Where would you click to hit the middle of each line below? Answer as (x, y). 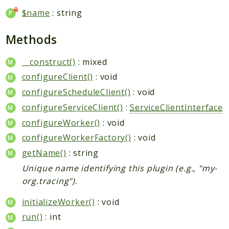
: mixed (91, 62)
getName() (44, 153)
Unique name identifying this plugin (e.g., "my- (120, 168)
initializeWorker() (59, 202)
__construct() (49, 62)
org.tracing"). (50, 181)
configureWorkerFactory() (76, 138)
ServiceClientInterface (176, 107)
